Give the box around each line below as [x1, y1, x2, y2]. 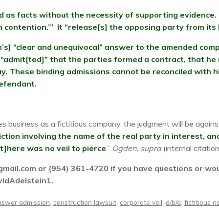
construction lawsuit [53, 198, 116, 207]
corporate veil [120, 198, 162, 207]
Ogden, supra [112, 143, 161, 153]
